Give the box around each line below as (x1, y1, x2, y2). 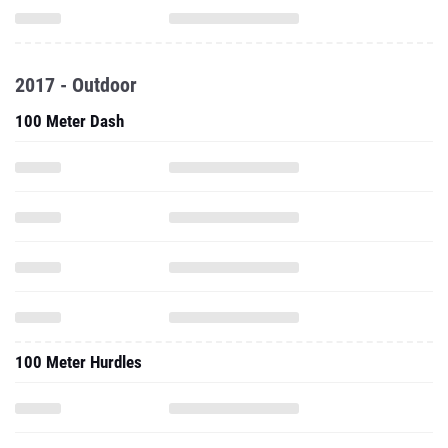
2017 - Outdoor (15, 73, 137, 97)
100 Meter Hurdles (15, 352, 142, 372)
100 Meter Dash (15, 111, 124, 131)
